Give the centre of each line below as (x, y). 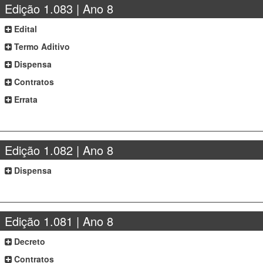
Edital (25, 29)
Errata (25, 99)
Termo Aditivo (41, 46)
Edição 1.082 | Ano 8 (59, 150)
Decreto (29, 241)
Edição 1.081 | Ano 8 (59, 221)
